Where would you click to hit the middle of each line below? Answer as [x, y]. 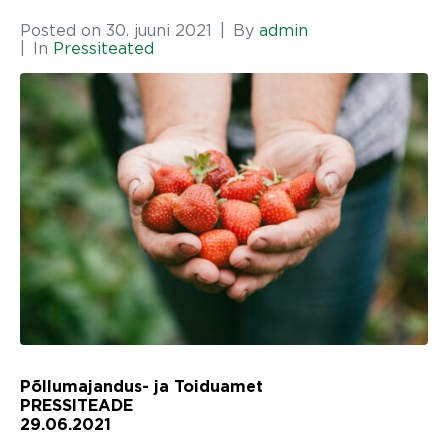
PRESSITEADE [76, 405]
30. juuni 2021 [159, 29]
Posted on [63, 29]
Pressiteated [103, 47]
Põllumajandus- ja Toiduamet [141, 386]
